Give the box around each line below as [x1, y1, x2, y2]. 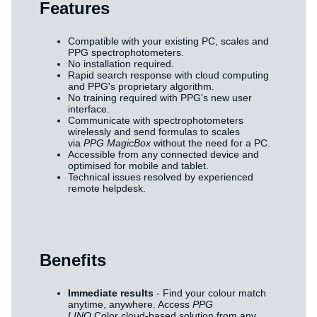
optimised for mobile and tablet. [68, 159, 209, 171]
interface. [68, 103, 110, 115]
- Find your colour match [154, 287, 266, 299]
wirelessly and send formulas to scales [68, 125, 240, 137]
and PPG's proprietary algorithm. [68, 80, 214, 92]
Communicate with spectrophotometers [68, 114, 243, 126]
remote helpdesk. [68, 182, 146, 194]
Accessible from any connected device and [68, 148, 259, 160]
